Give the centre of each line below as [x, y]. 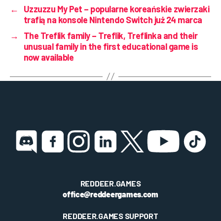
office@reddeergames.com [110, 194]
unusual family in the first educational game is [111, 46]
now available [49, 57]
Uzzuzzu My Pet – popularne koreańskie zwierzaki [116, 9]
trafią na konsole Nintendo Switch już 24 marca [113, 19]
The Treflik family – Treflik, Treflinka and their [110, 35]
